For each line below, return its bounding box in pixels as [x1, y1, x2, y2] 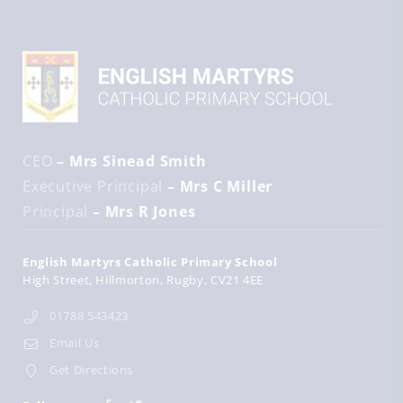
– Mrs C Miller [163, 176, 273, 196]
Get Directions [49, 362, 134, 378]
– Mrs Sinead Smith [52, 151, 207, 171]
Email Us [49, 335, 100, 351]
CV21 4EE [210, 272, 264, 288]
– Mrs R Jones [88, 201, 196, 221]
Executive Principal [22, 176, 164, 196]
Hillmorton [95, 272, 160, 288]
